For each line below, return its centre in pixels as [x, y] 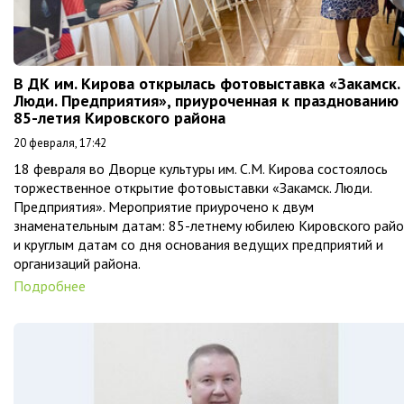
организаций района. [77, 263]
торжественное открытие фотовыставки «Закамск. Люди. [193, 187]
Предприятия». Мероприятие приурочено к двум [164, 206]
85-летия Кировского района [119, 117]
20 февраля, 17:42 [60, 142]
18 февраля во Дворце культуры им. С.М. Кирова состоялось [201, 168]
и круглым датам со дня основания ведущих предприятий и [198, 244]
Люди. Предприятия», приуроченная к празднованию [206, 100]
